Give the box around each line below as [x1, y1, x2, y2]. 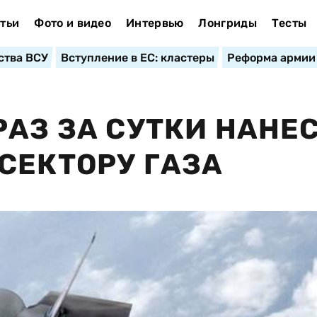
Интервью [125, 16, 184, 30]
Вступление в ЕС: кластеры [60, 51, 214, 64]
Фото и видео [34, 16, 112, 30]
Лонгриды [198, 16, 257, 30]
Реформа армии [226, 51, 316, 64]
